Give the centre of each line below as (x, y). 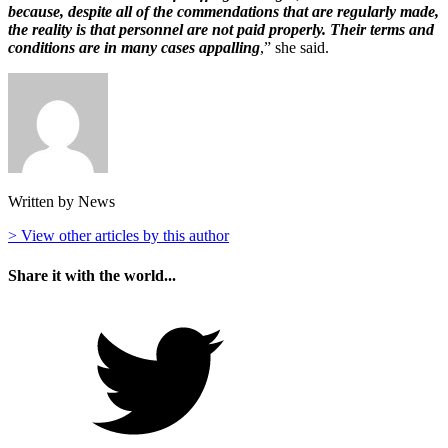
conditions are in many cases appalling (134, 48)
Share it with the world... (92, 275)
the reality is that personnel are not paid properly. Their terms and (221, 30)
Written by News (61, 202)
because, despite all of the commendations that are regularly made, (223, 12)
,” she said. (294, 48)
